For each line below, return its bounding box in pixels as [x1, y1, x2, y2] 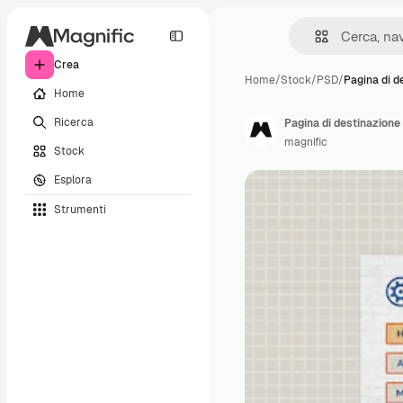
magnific [284, 135, 327, 149]
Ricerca [54, 114, 94, 130]
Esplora [54, 172, 92, 187]
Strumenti [54, 201, 106, 217]
